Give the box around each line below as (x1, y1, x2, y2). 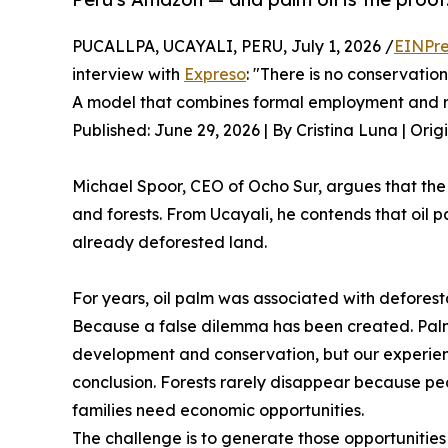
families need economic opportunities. (72, 400, 364, 421)
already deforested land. (72, 232, 267, 253)
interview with (72, 64, 184, 85)
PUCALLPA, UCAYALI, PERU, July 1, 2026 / (72, 36, 394, 57)
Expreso (184, 64, 246, 85)
